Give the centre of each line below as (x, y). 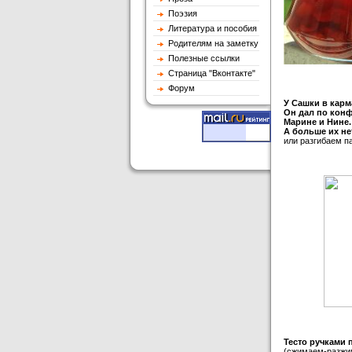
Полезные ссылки (202, 58)
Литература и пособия (210, 28)
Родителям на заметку (211, 43)
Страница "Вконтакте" (209, 73)
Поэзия (180, 13)
